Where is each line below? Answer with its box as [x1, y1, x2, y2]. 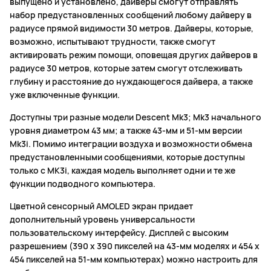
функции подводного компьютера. [10, 178, 155, 190]
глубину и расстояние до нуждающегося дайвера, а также [10, 76, 253, 88]
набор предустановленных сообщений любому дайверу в [10, 9, 252, 21]
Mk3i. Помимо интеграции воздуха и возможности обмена [10, 138, 252, 150]
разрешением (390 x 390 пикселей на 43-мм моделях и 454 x [10, 240, 260, 252]
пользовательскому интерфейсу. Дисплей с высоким [10, 227, 229, 239]
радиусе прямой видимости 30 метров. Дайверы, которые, [10, 22, 253, 34]
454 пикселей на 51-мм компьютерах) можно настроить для [10, 253, 258, 266]
